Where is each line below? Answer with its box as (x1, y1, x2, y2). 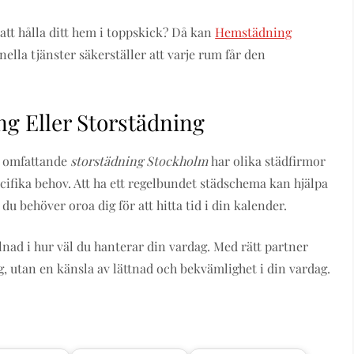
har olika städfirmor (208, 153, 326, 169)
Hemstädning (215, 24, 292, 40)
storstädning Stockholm (70, 153, 209, 169)
